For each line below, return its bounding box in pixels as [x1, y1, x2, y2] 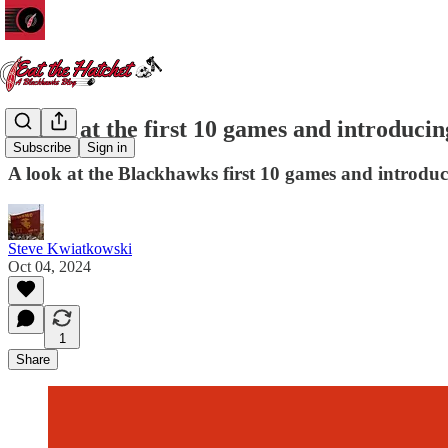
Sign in [87, 140, 127, 156]
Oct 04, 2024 [8, 257, 91, 275]
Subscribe [13, 140, 71, 156]
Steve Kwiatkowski [8, 239, 132, 257]
